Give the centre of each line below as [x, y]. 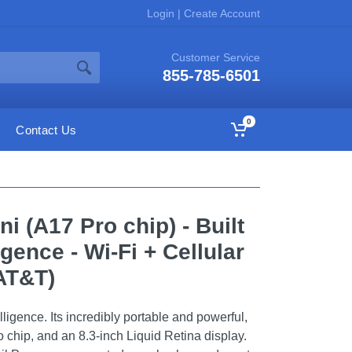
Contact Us [46, 130]
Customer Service [216, 57]
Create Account [220, 13]
